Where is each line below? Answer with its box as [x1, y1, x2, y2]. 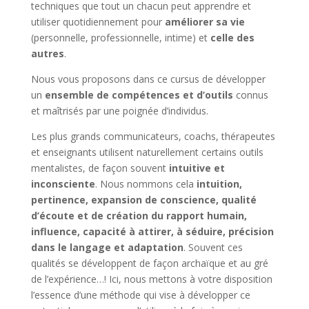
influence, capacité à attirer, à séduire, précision [30, 224, 274, 238]
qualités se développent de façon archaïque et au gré [30, 256, 268, 270]
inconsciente [30, 177, 95, 190]
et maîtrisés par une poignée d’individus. [30, 103, 208, 117]
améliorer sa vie [164, 14, 245, 28]
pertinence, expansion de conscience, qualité [30, 192, 257, 206]
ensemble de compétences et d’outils [44, 88, 233, 101]
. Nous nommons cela [94, 177, 197, 190]
